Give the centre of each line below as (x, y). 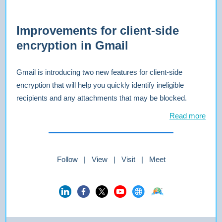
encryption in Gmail (74, 45)
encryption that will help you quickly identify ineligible (100, 85)
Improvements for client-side (98, 30)
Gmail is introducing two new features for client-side (99, 72)
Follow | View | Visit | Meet (111, 159)
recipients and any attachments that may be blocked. (102, 98)
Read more (188, 116)
